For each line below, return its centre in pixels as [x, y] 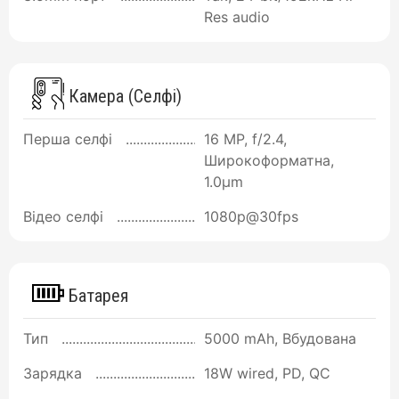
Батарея [96, 295]
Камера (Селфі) [123, 96]
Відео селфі [63, 216]
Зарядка [53, 373]
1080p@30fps [251, 216]
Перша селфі [68, 138]
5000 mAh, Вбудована [280, 338]
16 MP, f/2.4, [245, 138]
